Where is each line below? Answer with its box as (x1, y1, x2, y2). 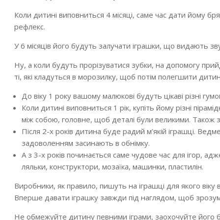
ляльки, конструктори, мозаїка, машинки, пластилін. (22, 162, 203, 171)
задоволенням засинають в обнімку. (22, 138, 150, 148)
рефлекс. (14, 22, 45, 31)
